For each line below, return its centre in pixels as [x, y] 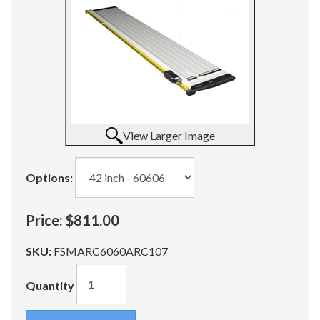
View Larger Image [169, 135]
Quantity [50, 285]
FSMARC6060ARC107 [111, 251]
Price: [44, 220]
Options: [49, 177]
